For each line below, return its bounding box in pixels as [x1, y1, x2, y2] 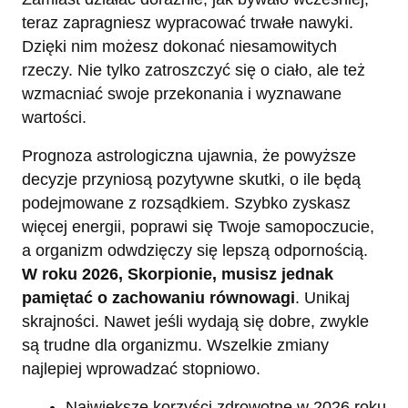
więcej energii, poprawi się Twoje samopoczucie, [22, 218, 374, 237]
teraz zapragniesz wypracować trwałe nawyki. [22, 14, 353, 33]
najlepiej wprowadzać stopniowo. [22, 360, 260, 379]
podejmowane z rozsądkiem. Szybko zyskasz [22, 194, 351, 213]
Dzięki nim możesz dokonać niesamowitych [22, 37, 337, 56]
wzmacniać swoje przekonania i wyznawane [22, 85, 342, 104]
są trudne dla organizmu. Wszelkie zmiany [22, 336, 329, 355]
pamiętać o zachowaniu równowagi [22, 289, 295, 308]
